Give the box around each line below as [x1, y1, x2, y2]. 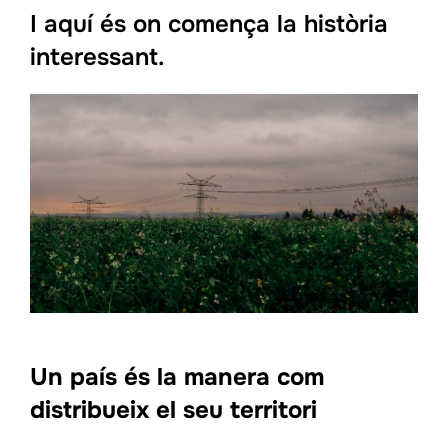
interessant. [30, 42, 165, 73]
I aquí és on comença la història [30, 9, 388, 40]
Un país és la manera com [30, 361, 324, 392]
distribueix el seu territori [30, 394, 317, 425]
